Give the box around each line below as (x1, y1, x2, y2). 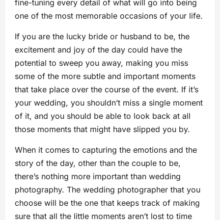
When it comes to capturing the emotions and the (15, 145, 197, 155)
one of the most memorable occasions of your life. (15, 11, 203, 21)
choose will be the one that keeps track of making (15, 198, 200, 208)
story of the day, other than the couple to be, (15, 158, 181, 168)
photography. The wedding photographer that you (15, 185, 200, 195)
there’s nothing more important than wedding (15, 171, 181, 182)
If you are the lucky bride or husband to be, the (15, 31, 190, 42)
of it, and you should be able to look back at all (15, 111, 191, 121)
